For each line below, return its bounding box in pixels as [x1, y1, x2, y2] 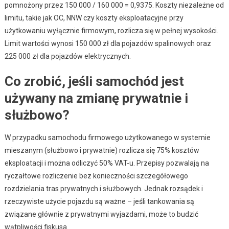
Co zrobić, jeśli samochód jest [4, 73, 184, 89]
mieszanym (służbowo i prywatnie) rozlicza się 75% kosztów [4, 146, 199, 154]
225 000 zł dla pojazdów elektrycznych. [4, 52, 131, 60]
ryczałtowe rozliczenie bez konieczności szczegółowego [4, 171, 188, 180]
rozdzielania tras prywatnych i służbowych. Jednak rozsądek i [4, 184, 203, 193]
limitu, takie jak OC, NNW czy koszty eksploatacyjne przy [4, 13, 184, 22]
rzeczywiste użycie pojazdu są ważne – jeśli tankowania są [4, 197, 194, 205]
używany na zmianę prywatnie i [4, 90, 188, 106]
